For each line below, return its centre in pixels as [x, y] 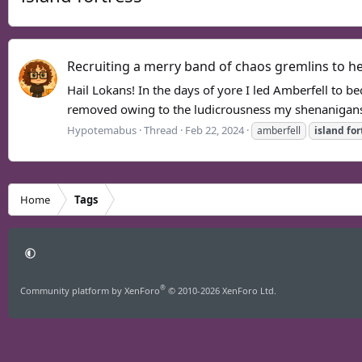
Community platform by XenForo [90, 290]
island [329, 130]
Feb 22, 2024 [215, 130]
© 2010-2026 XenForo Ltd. [222, 290]
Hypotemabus [102, 130]
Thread [161, 130]
